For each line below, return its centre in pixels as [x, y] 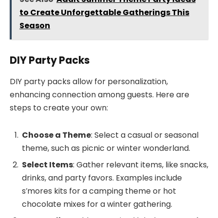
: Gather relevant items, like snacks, [141, 165]
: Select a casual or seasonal [145, 135]
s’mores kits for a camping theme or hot [99, 191]
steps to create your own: [59, 108]
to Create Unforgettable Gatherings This [104, 12]
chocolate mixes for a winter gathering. [97, 204]
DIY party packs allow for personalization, [89, 82]
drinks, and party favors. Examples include [102, 178]
